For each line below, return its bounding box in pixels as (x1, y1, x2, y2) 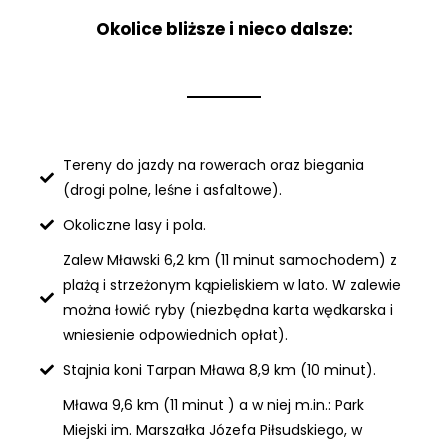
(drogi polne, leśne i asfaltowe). (62, 179, 282, 200)
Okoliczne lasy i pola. (62, 214, 206, 235)
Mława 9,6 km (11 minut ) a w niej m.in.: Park (62, 394, 364, 415)
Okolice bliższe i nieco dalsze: (95, 16, 353, 41)
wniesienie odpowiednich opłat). (62, 324, 288, 345)
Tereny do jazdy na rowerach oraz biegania (62, 154, 364, 175)
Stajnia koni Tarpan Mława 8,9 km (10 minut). (62, 359, 376, 380)
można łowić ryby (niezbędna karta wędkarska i (62, 299, 393, 320)
